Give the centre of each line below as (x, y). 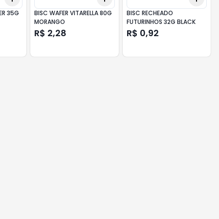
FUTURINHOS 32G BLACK (161, 22)
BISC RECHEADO (150, 13)
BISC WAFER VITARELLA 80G (73, 13)
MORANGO (50, 22)
